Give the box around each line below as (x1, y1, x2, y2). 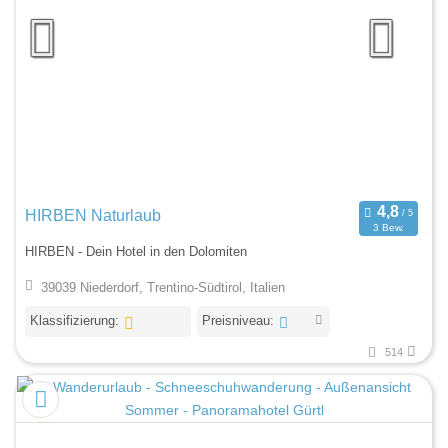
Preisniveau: (201, 312, 274, 328)
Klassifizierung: (30, 312, 119, 328)
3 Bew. (372, 222, 404, 234)
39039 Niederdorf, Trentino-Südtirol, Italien (40, 279, 285, 295)
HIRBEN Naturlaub (25, 206, 161, 224)
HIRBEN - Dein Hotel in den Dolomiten (25, 244, 247, 260)
